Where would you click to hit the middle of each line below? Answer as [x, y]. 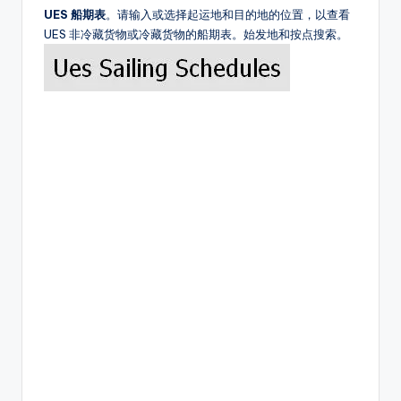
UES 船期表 [75, 14]
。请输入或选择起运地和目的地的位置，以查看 [228, 14]
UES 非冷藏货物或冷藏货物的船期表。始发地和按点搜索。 [196, 34]
